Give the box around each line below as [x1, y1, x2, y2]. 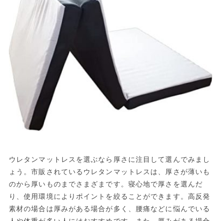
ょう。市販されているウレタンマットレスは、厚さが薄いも [8, 168, 211, 176]
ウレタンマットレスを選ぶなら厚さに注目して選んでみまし [8, 155, 211, 164]
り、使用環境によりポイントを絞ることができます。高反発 [8, 192, 211, 201]
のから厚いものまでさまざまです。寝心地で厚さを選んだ [8, 180, 203, 188]
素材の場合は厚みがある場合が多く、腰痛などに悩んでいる [8, 205, 211, 213]
